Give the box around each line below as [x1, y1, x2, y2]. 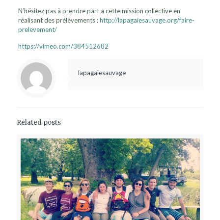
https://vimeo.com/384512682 [18, 42, 109, 50]
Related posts [16, 118, 61, 127]
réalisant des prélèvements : [18, 16, 100, 24]
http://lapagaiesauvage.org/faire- [100, 16, 195, 24]
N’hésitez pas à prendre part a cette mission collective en [18, 6, 181, 15]
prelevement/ [18, 25, 57, 33]
